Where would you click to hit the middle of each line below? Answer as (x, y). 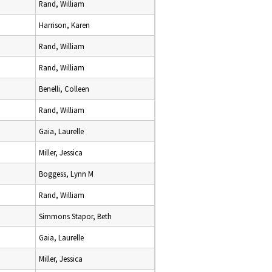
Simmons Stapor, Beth (75, 216)
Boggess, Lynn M (66, 174)
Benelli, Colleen (64, 89)
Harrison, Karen (64, 25)
